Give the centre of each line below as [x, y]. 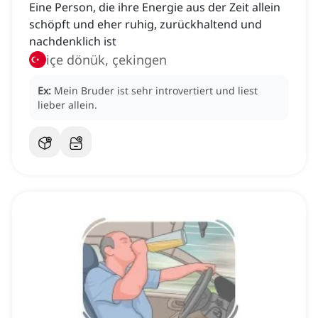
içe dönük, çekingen [106, 60]
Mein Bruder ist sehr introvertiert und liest [156, 91]
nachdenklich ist [73, 42]
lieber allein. [67, 105]
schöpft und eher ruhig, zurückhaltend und [146, 24]
